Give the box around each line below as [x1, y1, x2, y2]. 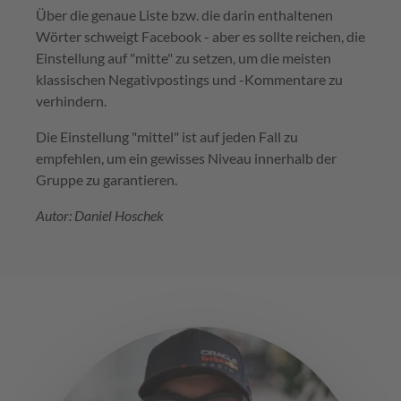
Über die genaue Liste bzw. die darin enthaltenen [36, 6, 333, 24]
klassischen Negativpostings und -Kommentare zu [36, 71, 343, 89]
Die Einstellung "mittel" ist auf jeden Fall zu [36, 128, 298, 146]
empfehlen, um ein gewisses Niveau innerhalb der [36, 149, 337, 167]
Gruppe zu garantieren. [36, 171, 177, 189]
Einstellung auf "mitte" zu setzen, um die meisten [36, 49, 331, 67]
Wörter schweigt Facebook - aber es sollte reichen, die [36, 28, 365, 46]
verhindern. [36, 92, 107, 110]
